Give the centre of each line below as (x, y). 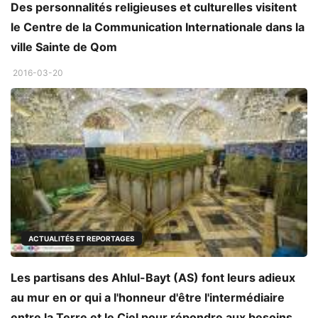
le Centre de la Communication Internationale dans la (158, 27)
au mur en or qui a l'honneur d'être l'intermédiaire (148, 298)
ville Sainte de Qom (64, 47)
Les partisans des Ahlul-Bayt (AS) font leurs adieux (153, 278)
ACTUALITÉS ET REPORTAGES (82, 239)
